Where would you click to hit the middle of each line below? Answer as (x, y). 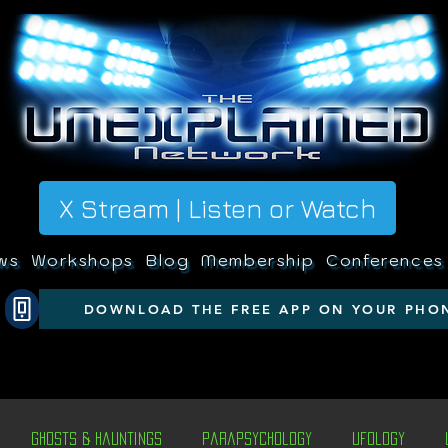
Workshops (82, 259)
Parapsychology (257, 438)
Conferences (385, 259)
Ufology (378, 438)
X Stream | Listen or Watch (217, 208)
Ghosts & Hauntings (96, 438)
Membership (258, 259)
